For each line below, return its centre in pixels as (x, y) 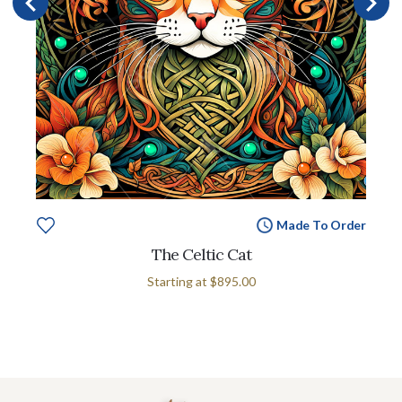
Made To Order (321, 224)
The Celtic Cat (201, 254)
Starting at (178, 281)
